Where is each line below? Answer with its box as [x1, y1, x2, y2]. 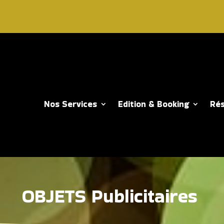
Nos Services [43, 97, 97, 110]
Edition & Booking [117, 97, 189, 110]
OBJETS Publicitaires [21, 183, 197, 209]
